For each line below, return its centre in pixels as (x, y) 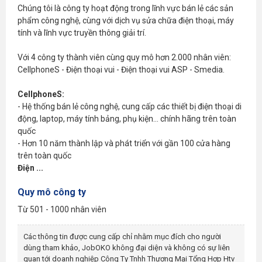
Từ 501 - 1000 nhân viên (62, 209)
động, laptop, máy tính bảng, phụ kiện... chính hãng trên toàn (127, 118)
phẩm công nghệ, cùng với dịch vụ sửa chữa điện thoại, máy (126, 20)
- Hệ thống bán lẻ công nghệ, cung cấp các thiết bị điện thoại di (130, 106)
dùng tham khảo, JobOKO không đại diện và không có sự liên (127, 247)
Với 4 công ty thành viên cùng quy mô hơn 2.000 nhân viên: (124, 57)
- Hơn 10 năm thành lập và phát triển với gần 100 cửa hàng (124, 143)
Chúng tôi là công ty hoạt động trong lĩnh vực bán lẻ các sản (125, 8)
